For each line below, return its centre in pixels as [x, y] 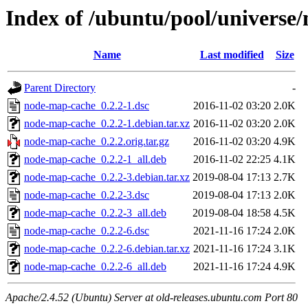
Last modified [232, 55]
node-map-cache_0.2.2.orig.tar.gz [97, 142]
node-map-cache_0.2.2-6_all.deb [95, 267]
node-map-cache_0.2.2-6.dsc [87, 231]
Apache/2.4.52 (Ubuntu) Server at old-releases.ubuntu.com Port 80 [152, 298]
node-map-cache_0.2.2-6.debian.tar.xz [107, 249]
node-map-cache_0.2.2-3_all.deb [95, 213]
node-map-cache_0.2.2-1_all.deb [95, 159]
